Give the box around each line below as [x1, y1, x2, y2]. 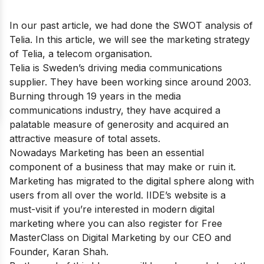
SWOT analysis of [173, 19, 253, 31]
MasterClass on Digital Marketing [9, 231, 156, 243]
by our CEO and [156, 231, 231, 243]
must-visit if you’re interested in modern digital [9, 203, 214, 215]
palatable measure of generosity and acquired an [9, 118, 229, 130]
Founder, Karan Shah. [9, 245, 108, 258]
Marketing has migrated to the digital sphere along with [9, 174, 254, 187]
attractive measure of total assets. [9, 132, 160, 144]
